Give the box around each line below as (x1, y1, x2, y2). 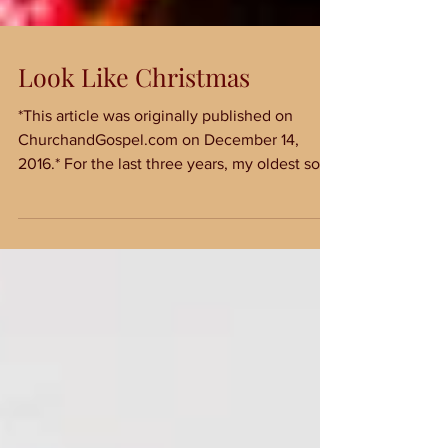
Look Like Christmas (18, 100, 250, 133)
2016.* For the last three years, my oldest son (18, 195, 329, 212)
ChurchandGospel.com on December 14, (18, 171, 299, 188)
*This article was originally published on (18, 147, 293, 164)
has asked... (18, 219, 99, 236)
